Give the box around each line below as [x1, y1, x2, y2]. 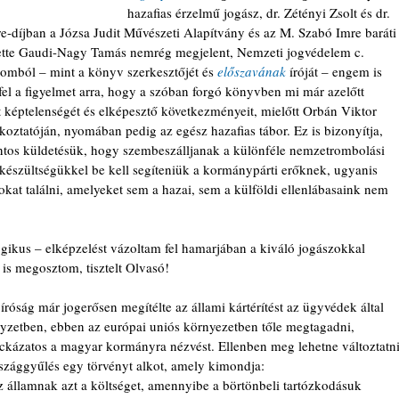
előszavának [217, 62, 289, 80]
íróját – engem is [289, 62, 386, 80]
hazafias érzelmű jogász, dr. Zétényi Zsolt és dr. [127, 4, 394, 21]
